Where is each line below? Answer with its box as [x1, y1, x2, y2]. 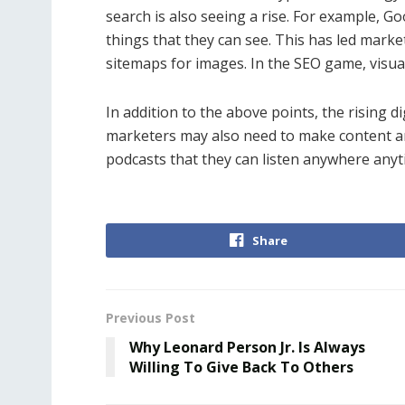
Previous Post [106, 309, 195, 326]
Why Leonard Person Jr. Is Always [129, 337, 365, 357]
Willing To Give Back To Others [129, 357, 353, 377]
